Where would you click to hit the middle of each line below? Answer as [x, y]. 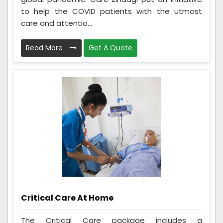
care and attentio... [56, 23]
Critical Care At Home [67, 198]
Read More [45, 48]
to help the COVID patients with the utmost [111, 11]
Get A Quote [111, 48]
